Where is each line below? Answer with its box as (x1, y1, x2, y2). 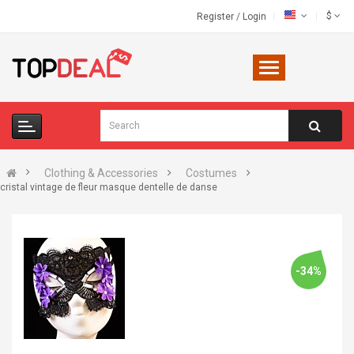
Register (197, 11, 236, 22)
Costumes (186, 167, 237, 179)
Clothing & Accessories (44, 167, 158, 179)
